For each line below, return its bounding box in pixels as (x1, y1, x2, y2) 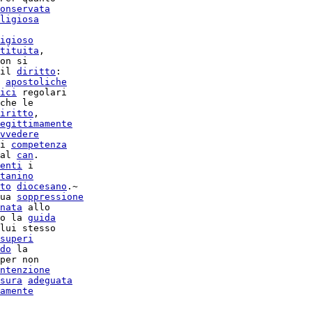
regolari (17, 87, 67, 97)
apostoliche (6, 77, 67, 87)
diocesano (17, 181, 67, 192)
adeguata (28, 275, 72, 286)
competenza (11, 139, 67, 150)
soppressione (17, 192, 84, 202)
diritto (17, 66, 56, 77)
